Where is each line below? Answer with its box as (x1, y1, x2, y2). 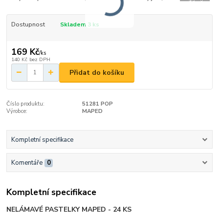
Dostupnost (11, 21, 45, 29)
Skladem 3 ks (60, 21, 99, 29)
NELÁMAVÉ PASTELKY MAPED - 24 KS (6, 205, 132, 215)
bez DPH (29, 56, 50, 64)
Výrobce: (6, 108, 28, 115)
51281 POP (82, 100, 113, 108)
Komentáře (11, 158, 43, 167)
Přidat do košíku (69, 67, 124, 77)
